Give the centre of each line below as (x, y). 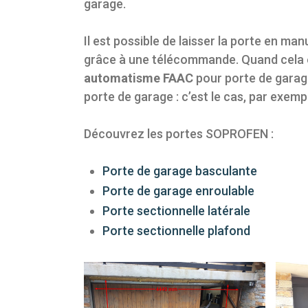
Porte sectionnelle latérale (176, 211)
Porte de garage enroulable (178, 191)
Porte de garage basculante (180, 171)
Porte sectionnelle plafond (176, 231)
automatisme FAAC (139, 78)
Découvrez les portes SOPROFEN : (179, 134)
